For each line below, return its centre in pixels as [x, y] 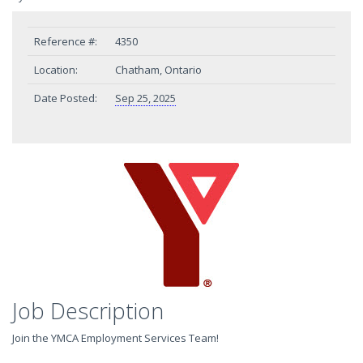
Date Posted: [66, 98]
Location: [56, 70]
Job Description [88, 311]
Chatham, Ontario [158, 70]
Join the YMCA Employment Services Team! [115, 338]
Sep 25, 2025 [145, 98]
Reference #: [66, 41]
